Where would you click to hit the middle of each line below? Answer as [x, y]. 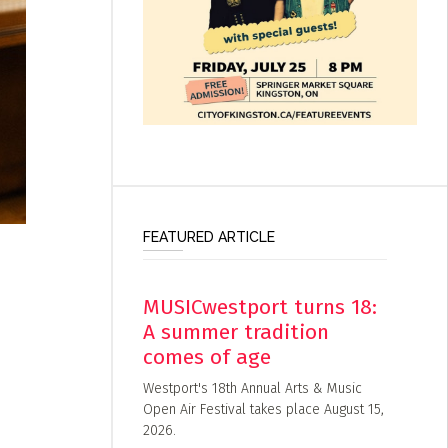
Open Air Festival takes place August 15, [263, 409]
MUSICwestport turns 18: [259, 306]
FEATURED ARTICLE [208, 236]
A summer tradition [235, 331]
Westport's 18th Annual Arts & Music [252, 388]
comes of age [206, 356]
